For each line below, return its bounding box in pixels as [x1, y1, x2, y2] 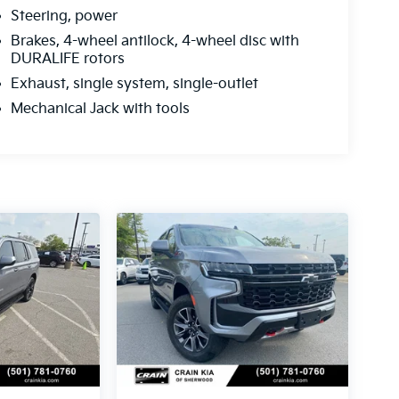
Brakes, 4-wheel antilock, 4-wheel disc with [10, 33, 299, 51]
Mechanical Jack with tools [10, 101, 190, 118]
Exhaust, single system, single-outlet [10, 76, 258, 94]
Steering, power [10, 8, 118, 26]
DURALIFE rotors [10, 51, 125, 69]
